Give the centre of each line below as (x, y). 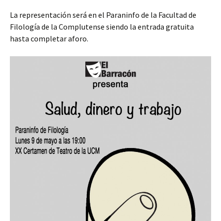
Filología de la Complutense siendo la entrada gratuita (102, 27)
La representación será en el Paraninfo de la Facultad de (103, 15)
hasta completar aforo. (49, 38)
